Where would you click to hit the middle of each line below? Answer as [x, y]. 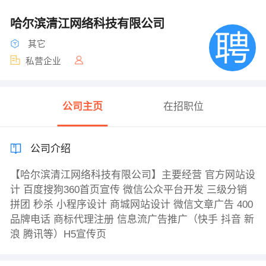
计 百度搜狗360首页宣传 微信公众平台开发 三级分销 [128, 190]
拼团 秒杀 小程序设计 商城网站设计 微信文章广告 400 [131, 205]
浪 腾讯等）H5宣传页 [58, 235]
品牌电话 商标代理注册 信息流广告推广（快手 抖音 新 [132, 220]
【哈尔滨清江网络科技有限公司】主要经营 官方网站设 [132, 175]
